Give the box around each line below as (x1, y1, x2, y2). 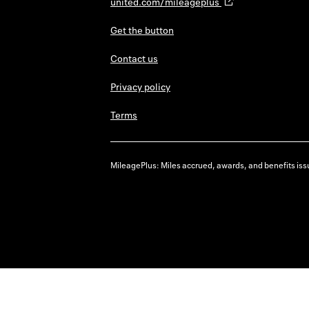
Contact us (110, 52, 158, 66)
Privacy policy (110, 80, 170, 94)
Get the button (110, 23, 174, 37)
